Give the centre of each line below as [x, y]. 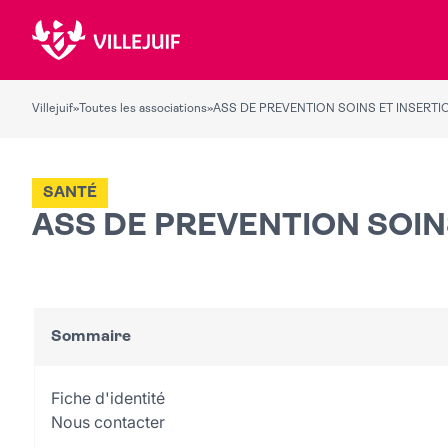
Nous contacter [108, 422]
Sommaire [91, 336]
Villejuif [52, 109]
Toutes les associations [143, 109]
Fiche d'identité [108, 398]
